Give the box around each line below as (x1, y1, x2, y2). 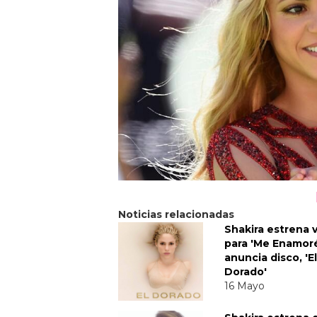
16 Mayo (224, 279, 265, 292)
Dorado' (224, 265, 267, 278)
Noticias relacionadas (118, 208, 234, 221)
